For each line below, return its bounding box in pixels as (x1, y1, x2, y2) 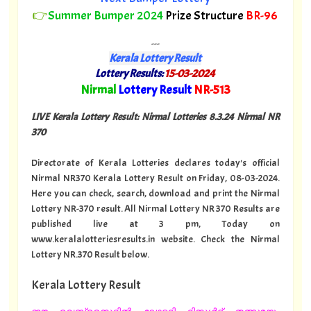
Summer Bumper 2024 (48, 8, 166, 24)
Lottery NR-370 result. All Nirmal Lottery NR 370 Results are (31, 201, 280, 215)
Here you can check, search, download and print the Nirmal (31, 186, 280, 199)
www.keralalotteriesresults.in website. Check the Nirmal (31, 232, 280, 245)
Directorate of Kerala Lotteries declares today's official (31, 155, 280, 169)
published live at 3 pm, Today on (31, 217, 280, 230)
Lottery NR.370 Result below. (31, 247, 149, 260)
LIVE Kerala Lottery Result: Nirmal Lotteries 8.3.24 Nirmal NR (31, 110, 280, 124)
